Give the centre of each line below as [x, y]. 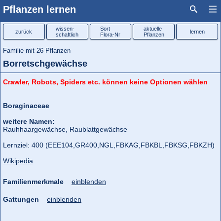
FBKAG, [128, 145]
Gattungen [21, 199]
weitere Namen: [29, 121]
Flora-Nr [110, 35]
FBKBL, [152, 145]
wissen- [65, 29]
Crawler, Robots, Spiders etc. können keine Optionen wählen [105, 82]
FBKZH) [202, 145]
